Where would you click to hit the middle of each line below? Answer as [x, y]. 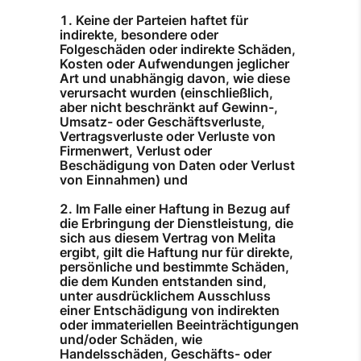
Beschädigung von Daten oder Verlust [177, 166]
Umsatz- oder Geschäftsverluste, [162, 122]
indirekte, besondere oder [139, 35]
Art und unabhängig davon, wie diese [175, 79]
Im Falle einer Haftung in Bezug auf [183, 209]
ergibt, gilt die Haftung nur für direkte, [176, 253]
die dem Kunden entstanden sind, [163, 282]
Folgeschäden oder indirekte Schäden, [178, 50]
